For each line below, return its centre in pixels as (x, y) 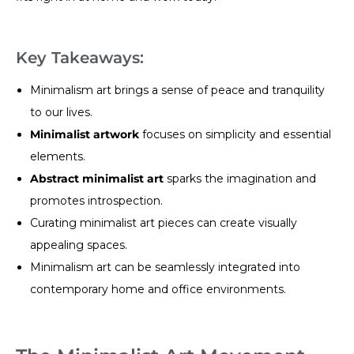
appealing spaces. (79, 245)
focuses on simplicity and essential (235, 134)
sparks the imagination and (240, 178)
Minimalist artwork (85, 134)
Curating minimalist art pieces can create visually (164, 222)
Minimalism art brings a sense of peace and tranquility (178, 90)
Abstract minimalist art (97, 178)
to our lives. (62, 112)
